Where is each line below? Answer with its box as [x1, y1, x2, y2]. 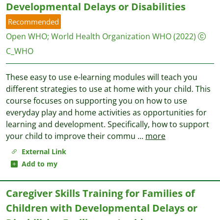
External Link [18, 147, 66, 156]
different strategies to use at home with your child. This [6, 83, 211, 94]
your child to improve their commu [6, 131, 137, 141]
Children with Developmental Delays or [6, 201, 197, 215]
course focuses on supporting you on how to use [6, 95, 187, 106]
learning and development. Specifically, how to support [6, 119, 209, 130]
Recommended [8, 17, 59, 27]
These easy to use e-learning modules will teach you [6, 72, 197, 82]
